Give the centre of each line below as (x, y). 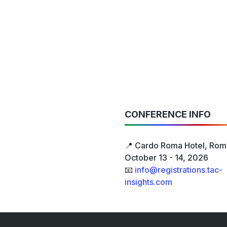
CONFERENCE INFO (168, 115)
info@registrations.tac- (179, 170)
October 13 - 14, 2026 (166, 158)
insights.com (148, 182)
